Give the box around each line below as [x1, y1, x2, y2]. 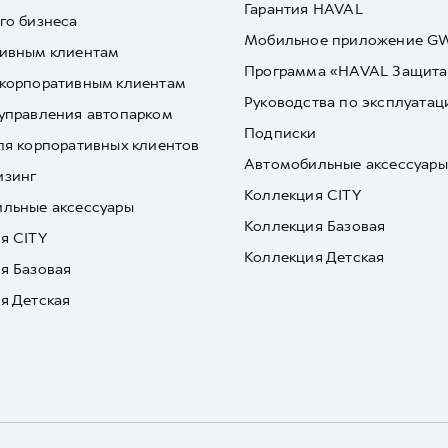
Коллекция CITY [244, 185, 361, 205]
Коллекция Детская [244, 247, 385, 267]
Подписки [244, 123, 317, 143]
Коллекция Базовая [244, 216, 386, 236]
